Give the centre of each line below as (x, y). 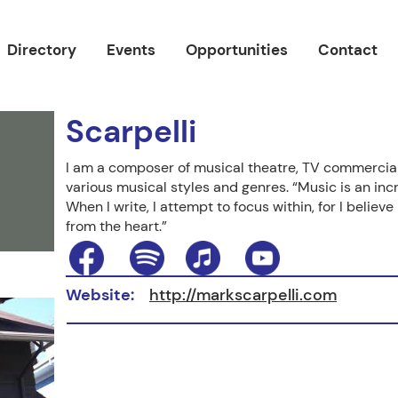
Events (131, 50)
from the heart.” (116, 226)
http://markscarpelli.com (243, 295)
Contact (348, 50)
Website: (102, 295)
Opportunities (237, 50)
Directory (42, 50)
